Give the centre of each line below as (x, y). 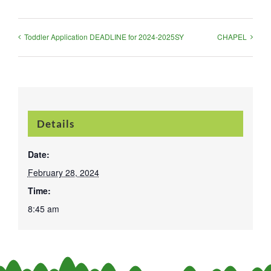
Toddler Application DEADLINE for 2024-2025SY (104, 36)
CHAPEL (232, 36)
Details (55, 124)
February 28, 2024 (63, 173)
